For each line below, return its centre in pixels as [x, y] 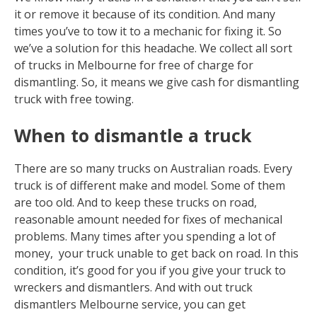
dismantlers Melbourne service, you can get [130, 304]
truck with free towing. [74, 99]
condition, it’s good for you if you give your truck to [150, 270]
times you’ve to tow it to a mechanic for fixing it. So [148, 31]
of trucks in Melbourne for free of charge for [134, 65]
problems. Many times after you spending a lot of [145, 236]
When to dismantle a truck [133, 135]
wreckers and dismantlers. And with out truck [133, 287]
